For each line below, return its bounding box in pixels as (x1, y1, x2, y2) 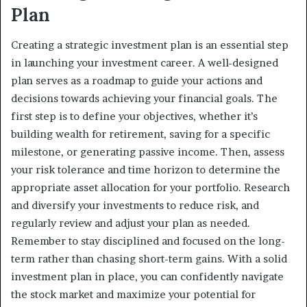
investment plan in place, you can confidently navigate (11, 270, 284, 284)
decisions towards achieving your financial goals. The (11, 92, 278, 106)
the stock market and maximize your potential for (11, 288, 256, 302)
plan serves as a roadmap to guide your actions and (11, 74, 262, 88)
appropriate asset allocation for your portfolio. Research (11, 181, 290, 195)
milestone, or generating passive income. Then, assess (11, 145, 284, 159)
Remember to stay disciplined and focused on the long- (11, 234, 285, 248)
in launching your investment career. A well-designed (11, 56, 278, 70)
